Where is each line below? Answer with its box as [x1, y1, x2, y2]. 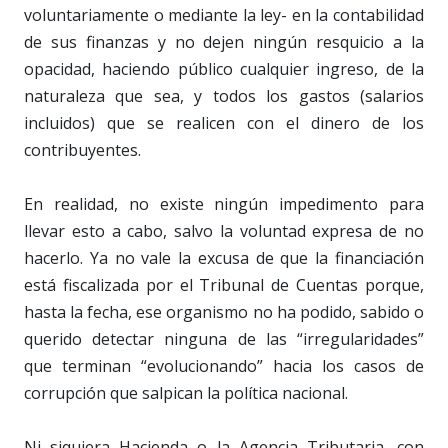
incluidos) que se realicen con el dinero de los [24, 112, 424, 135]
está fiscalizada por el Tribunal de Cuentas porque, [24, 274, 424, 297]
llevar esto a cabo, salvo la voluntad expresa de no [24, 220, 424, 243]
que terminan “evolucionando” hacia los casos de [24, 355, 424, 378]
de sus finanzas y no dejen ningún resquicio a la [24, 31, 424, 54]
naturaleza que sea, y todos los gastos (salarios [24, 85, 424, 108]
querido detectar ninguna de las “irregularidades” [24, 328, 424, 351]
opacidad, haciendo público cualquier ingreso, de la [24, 58, 424, 81]
